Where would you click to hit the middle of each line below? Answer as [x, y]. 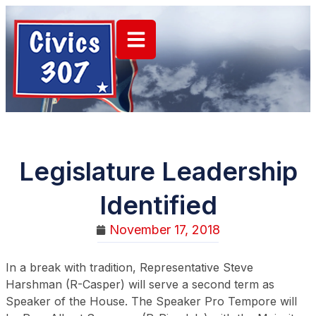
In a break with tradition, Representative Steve [129, 267]
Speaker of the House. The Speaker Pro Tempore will [151, 301]
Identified [158, 205]
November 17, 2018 [165, 230]
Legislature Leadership [158, 171]
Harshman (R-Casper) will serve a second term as [140, 284]
